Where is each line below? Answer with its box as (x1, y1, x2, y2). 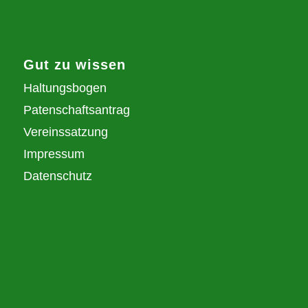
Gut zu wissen (23, 56, 126, 72)
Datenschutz (23, 168, 92, 183)
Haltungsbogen (23, 80, 107, 95)
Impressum (23, 146, 85, 161)
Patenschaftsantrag (23, 102, 130, 117)
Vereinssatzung (23, 124, 108, 139)
